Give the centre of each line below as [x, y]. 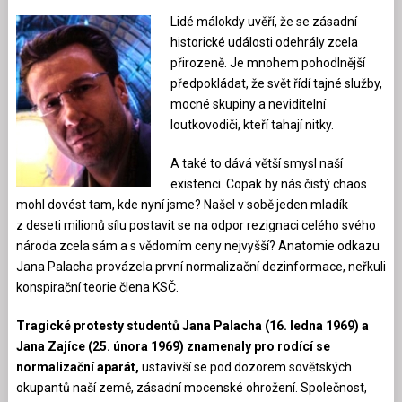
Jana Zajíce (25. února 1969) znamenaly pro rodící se [173, 346]
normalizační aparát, [77, 367]
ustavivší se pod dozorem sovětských [245, 367]
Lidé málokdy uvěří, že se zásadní [263, 21]
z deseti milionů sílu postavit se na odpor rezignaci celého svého [196, 225]
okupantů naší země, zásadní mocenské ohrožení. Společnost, [191, 387]
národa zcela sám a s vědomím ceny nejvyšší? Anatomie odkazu [197, 245]
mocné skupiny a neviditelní [248, 104]
